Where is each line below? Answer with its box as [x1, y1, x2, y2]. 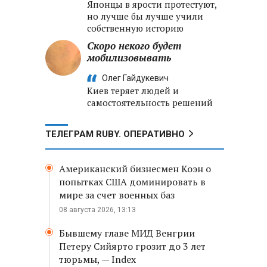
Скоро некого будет [87, 39, 181, 52]
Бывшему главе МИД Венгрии [59, 226, 195, 240]
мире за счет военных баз [59, 188, 175, 201]
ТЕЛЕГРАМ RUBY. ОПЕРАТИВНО [45, 129, 185, 139]
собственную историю [87, 22, 184, 34]
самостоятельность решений [87, 97, 213, 108]
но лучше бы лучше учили [87, 10, 203, 22]
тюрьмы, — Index [59, 253, 136, 266]
